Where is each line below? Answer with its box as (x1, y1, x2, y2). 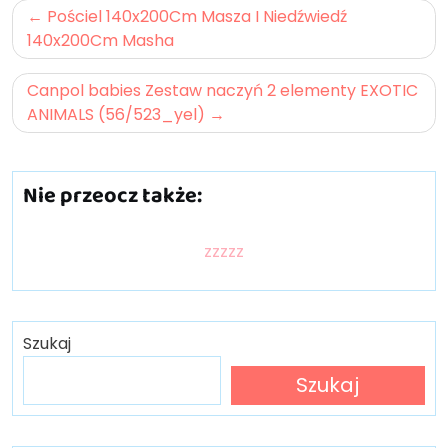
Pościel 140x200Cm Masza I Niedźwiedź (47, 4, 347, 28)
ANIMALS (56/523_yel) (27, 102, 205, 126)
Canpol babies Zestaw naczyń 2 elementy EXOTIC (27, 78, 418, 102)
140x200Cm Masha (27, 28, 174, 52)
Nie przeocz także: (23, 178, 202, 211)
